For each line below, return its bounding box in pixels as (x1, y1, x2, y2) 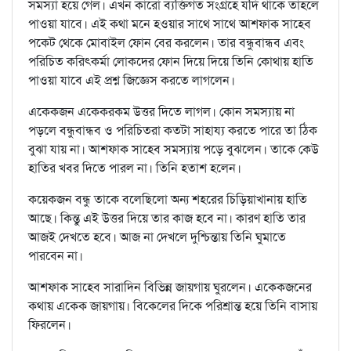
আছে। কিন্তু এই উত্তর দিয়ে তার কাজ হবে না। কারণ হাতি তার (28, 210, 306, 227)
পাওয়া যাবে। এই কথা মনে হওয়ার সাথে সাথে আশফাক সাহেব (28, 16, 311, 33)
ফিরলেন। (28, 317, 71, 334)
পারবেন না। (28, 248, 83, 265)
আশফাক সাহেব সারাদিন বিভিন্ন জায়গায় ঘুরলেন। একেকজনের (28, 279, 312, 296)
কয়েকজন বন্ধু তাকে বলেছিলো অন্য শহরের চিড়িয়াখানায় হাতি (28, 191, 307, 208)
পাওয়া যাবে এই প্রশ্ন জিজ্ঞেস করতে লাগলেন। (28, 72, 235, 89)
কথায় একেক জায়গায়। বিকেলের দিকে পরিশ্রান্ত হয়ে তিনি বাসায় (28, 298, 317, 315)
